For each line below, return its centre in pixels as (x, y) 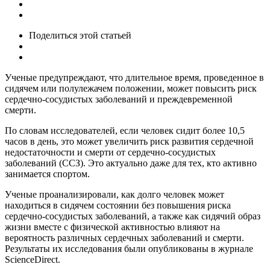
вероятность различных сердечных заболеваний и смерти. (124, 237)
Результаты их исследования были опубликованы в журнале (129, 248)
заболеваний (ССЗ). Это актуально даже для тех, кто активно (131, 163)
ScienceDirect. (33, 259)
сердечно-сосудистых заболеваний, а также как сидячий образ (133, 216)
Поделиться (53, 35)
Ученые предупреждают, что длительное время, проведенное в (134, 77)
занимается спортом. (47, 174)
